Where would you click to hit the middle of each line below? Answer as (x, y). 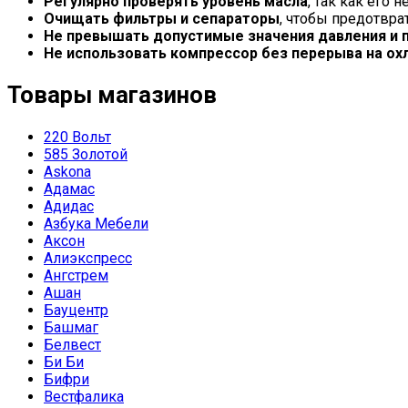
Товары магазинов (112, 95)
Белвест (72, 344)
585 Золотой (86, 154)
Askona (67, 171)
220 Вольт (77, 137)
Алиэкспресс (88, 258)
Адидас (69, 206)
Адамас (69, 189)
